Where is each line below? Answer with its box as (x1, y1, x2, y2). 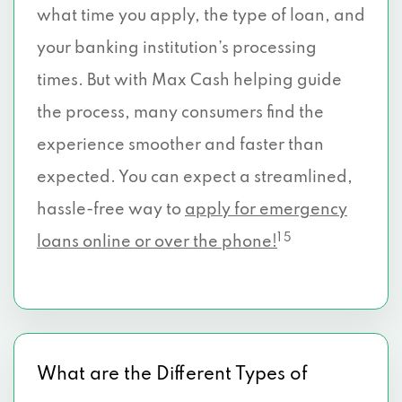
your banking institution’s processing (37, 40, 317, 57)
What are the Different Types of (37, 366, 308, 384)
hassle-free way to (37, 202, 185, 218)
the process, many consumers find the (37, 105, 324, 121)
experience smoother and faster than (37, 137, 324, 153)
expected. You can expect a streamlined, (37, 170, 353, 186)
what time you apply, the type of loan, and (37, 8, 365, 24)
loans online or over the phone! (37, 234, 277, 250)
